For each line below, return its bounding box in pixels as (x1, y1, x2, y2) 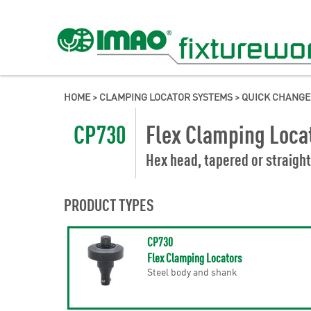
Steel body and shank (146, 264, 237, 278)
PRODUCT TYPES (64, 194, 154, 215)
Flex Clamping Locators (146, 249, 242, 266)
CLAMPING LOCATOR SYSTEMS (99, 90, 233, 103)
